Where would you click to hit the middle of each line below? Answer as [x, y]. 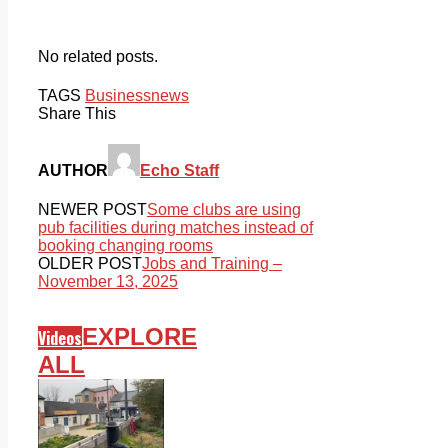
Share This [77, 113]
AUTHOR [73, 171]
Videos [60, 338]
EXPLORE [139, 337]
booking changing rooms [125, 246]
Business [118, 95]
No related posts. [98, 56]
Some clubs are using [224, 210]
